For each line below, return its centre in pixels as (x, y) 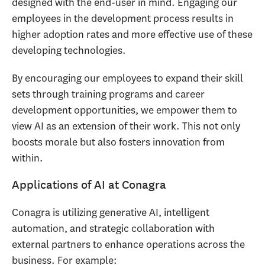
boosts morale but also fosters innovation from (118, 142)
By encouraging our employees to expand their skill (127, 78)
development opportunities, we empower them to (125, 110)
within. (28, 158)
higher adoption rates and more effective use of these (132, 35)
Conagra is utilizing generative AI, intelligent (111, 212)
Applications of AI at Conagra (89, 185)
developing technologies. (69, 51)
